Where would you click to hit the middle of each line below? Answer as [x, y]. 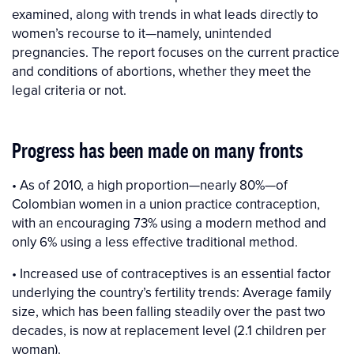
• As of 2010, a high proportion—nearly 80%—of [150, 185]
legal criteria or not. [69, 90]
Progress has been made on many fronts [158, 151]
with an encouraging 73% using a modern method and [169, 223]
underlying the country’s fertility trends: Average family [171, 293]
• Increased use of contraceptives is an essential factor [171, 274]
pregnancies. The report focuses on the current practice [176, 53]
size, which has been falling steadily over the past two [169, 312]
